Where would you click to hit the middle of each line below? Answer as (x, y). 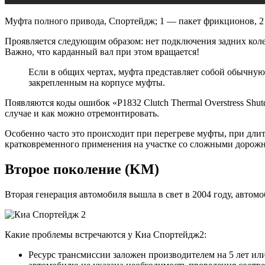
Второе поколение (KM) (82, 169)
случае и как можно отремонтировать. (82, 114)
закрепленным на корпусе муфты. (97, 83)
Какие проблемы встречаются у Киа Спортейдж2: (106, 235)
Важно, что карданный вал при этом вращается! (102, 52)
